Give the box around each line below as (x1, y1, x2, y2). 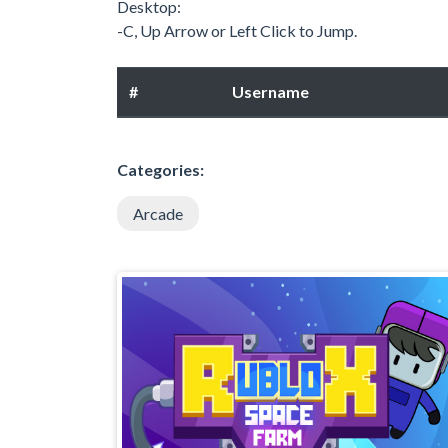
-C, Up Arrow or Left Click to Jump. (117, 20, 357, 40)
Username (232, 81, 309, 101)
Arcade (133, 203, 183, 223)
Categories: (117, 159, 204, 179)
